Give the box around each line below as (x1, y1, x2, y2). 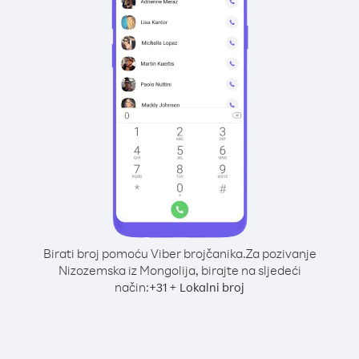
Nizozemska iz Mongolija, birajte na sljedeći (58, 262, 301, 278)
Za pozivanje (245, 245, 317, 261)
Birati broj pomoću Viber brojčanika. (42, 245, 246, 261)
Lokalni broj (179, 280, 244, 295)
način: (115, 279, 149, 295)
